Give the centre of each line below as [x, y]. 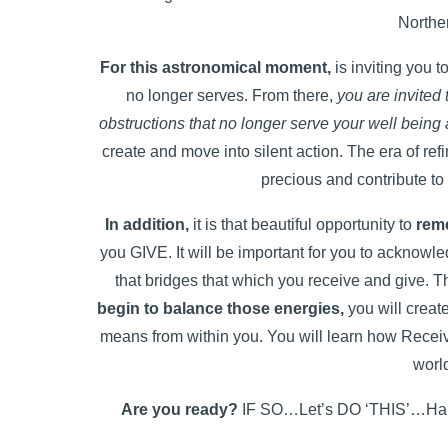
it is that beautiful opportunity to [303, 224]
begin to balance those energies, [220, 308]
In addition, [147, 224]
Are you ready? [179, 409]
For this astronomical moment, [216, 67]
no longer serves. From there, [231, 95]
